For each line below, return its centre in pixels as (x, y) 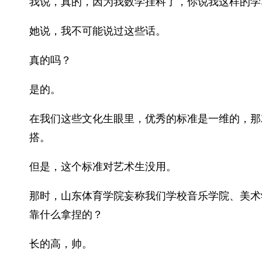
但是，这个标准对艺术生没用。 (103, 166)
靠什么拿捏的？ (66, 214)
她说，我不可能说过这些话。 (98, 31)
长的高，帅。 (61, 244)
